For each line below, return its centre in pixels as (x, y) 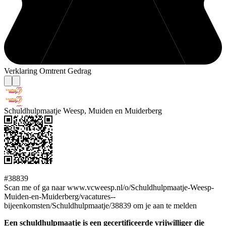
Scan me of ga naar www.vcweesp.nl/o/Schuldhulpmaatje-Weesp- (109, 188)
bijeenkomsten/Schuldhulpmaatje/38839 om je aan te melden (100, 206)
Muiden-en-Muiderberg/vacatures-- (60, 197)
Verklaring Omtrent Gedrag (48, 71)
